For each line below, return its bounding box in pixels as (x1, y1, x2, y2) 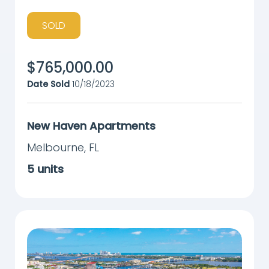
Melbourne (27, 139, 84, 155)
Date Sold (27, 77, 70, 90)
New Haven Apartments (27, 118, 156, 133)
